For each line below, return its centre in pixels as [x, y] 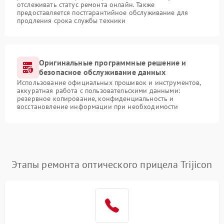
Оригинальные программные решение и [113, 62]
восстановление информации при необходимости [98, 106]
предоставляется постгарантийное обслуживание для [103, 12]
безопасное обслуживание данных [102, 72]
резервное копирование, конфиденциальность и [95, 98]
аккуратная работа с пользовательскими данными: [98, 90]
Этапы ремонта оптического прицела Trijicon [112, 164]
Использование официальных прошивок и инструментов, [109, 82]
